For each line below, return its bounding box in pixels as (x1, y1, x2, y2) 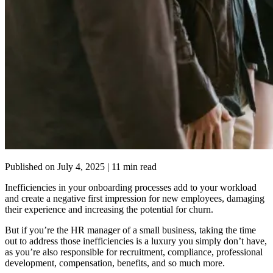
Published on (5, 161, 57, 172)
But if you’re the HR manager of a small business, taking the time (5, 225, 256, 236)
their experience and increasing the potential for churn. (5, 204, 213, 215)
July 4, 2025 (57, 161, 105, 172)
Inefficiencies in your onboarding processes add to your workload (5, 182, 257, 193)
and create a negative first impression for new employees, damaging (5, 193, 264, 204)
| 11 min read (105, 161, 157, 172)
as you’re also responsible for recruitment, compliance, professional (5, 247, 263, 258)
